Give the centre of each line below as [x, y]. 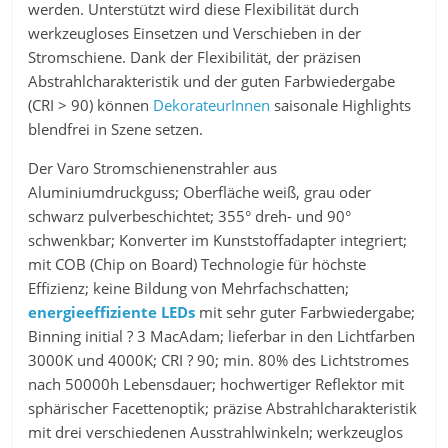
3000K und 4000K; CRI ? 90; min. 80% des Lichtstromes [219, 360]
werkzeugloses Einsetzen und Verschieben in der [195, 33]
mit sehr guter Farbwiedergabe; [305, 312]
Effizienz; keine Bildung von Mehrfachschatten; [189, 288]
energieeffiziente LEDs [112, 312]
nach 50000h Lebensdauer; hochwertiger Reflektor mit [216, 384]
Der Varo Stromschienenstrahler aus [153, 168]
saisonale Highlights [341, 105]
